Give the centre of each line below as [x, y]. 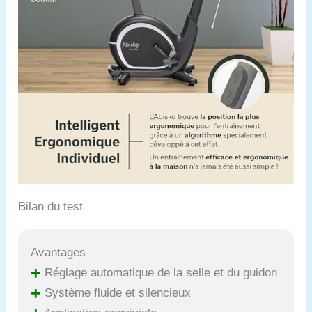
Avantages [58, 252]
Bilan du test [51, 206]
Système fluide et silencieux [116, 292]
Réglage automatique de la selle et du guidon [159, 272]
